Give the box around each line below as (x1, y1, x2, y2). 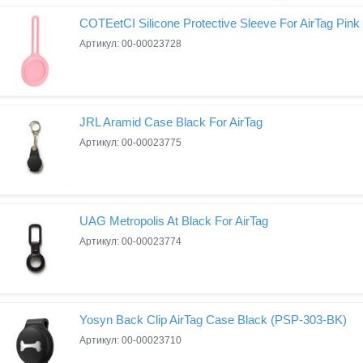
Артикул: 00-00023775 (79, 137, 181, 148)
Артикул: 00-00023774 (79, 236, 181, 247)
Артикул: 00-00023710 (79, 335, 181, 346)
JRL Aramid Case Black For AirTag (79, 115, 263, 129)
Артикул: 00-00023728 (79, 38, 181, 49)
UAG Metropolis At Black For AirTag (79, 214, 268, 228)
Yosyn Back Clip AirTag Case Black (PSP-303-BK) (79, 313, 347, 327)
